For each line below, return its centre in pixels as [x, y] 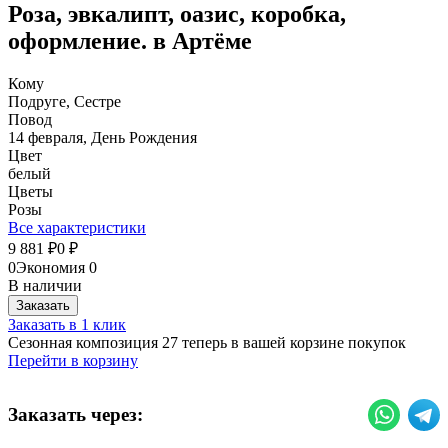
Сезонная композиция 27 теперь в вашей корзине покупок [207, 342]
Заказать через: [75, 415]
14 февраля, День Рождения [102, 137]
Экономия [52, 267]
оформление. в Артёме [130, 40]
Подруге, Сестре [64, 101]
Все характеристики [77, 227]
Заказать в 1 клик [67, 324]
